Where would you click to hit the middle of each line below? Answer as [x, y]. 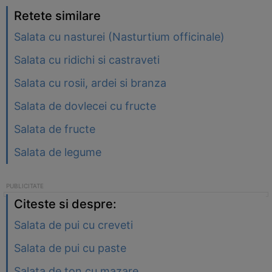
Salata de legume [58, 152]
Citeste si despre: [65, 204]
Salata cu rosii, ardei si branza [90, 83]
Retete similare [57, 16]
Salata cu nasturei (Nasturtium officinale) [119, 37]
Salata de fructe [55, 129]
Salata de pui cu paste [70, 248]
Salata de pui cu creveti [73, 225]
